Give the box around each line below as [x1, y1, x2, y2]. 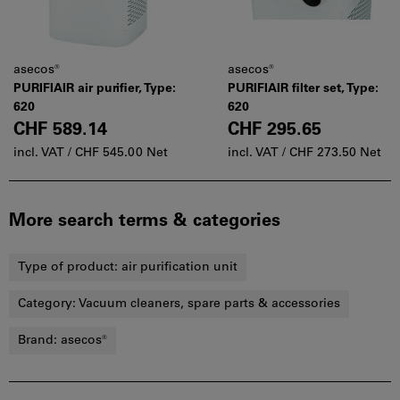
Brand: [18, 334, 61, 347]
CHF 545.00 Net [75, 146, 168, 160]
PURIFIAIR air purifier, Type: [13, 82, 176, 96]
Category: [18, 297, 79, 311]
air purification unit [121, 261, 237, 274]
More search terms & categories [9, 212, 280, 230]
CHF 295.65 [228, 121, 321, 139]
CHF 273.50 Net [289, 146, 381, 160]
